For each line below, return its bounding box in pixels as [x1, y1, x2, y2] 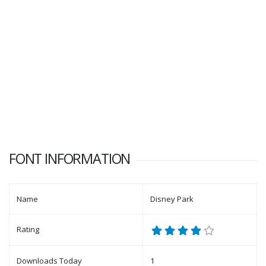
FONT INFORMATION [9, 149, 131, 169]
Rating [17, 224, 39, 235]
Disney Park [150, 194, 194, 205]
